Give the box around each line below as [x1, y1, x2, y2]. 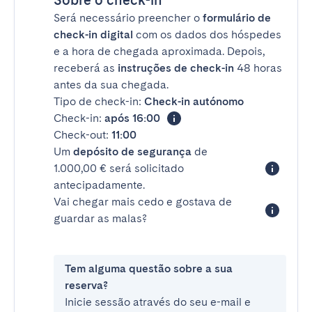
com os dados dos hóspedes [133, 28, 281, 41]
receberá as [54, 61, 118, 75]
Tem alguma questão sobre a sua [65, 262, 233, 275]
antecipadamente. [54, 178, 145, 192]
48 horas [234, 61, 282, 75]
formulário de [203, 11, 271, 24]
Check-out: [54, 128, 111, 141]
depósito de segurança [73, 145, 192, 158]
